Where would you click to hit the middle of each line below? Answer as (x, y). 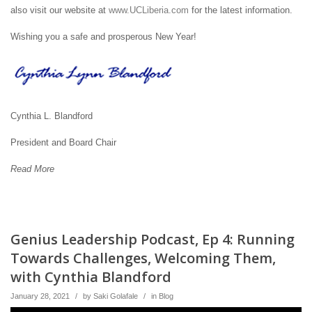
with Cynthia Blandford (91, 277)
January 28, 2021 (40, 296)
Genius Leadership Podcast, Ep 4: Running (153, 240)
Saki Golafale (116, 296)
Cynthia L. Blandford (52, 116)
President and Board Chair (63, 143)
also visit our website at (60, 10)
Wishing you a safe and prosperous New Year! (103, 37)
